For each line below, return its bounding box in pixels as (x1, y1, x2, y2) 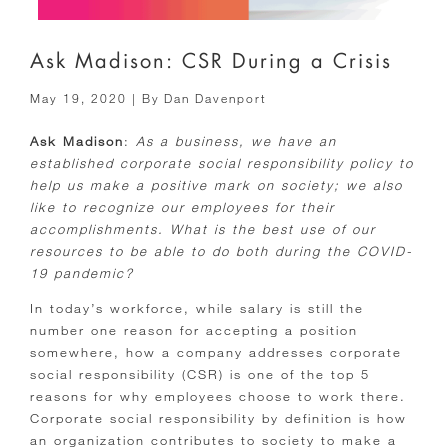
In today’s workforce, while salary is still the (30, 300, 364, 317)
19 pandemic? (30, 265, 134, 282)
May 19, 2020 (30, 90, 127, 107)
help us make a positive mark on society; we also (30, 177, 403, 194)
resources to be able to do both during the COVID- (30, 243, 413, 260)
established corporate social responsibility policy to (30, 155, 414, 172)
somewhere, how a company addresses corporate (30, 344, 402, 361)
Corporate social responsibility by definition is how (30, 410, 407, 427)
